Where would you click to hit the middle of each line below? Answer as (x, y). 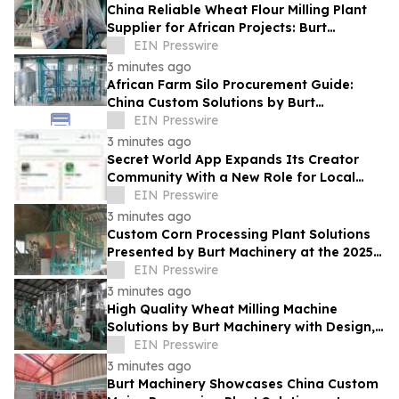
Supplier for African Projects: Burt (217, 28)
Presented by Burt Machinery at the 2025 (240, 252)
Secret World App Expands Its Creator (233, 160)
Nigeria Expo (149, 270)
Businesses (143, 195)
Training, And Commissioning (203, 345)
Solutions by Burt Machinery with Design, (241, 327)
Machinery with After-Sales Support (224, 46)
